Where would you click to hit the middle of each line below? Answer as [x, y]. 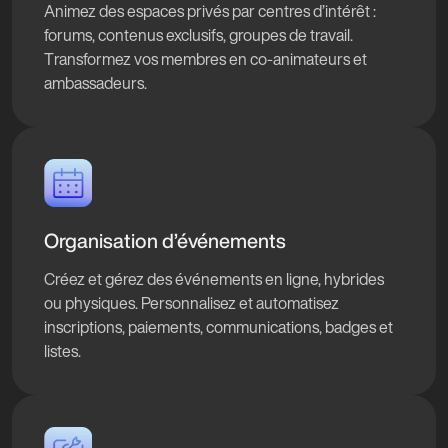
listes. [62, 351]
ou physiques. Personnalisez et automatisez [191, 303]
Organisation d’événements [165, 240]
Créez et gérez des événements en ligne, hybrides [214, 279]
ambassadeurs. [95, 83]
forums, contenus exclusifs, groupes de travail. [198, 35]
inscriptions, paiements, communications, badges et [218, 327]
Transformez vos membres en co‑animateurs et [205, 59]
